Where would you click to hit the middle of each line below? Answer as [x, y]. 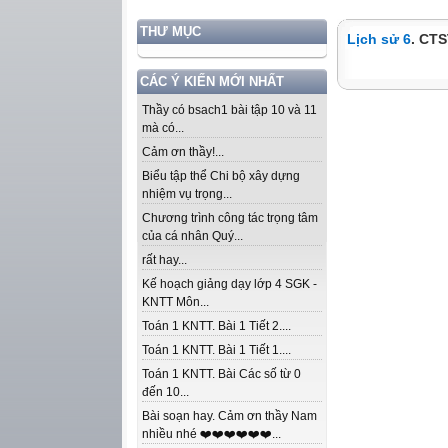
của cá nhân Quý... [192, 236]
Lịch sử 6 [379, 39]
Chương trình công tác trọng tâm [230, 218]
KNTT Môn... [175, 302]
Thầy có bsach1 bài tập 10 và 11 [229, 110]
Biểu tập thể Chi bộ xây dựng [221, 176]
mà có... [163, 128]
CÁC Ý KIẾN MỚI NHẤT [212, 81]
